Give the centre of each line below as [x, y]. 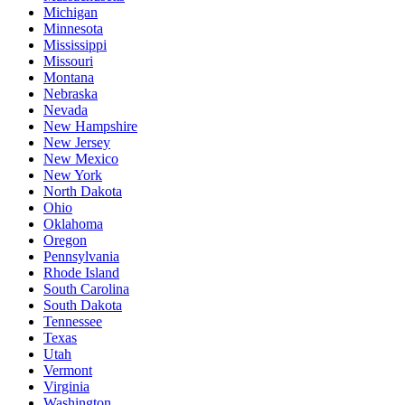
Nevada [66, 110]
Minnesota [73, 29]
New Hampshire [90, 127]
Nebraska [71, 94]
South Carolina [86, 289]
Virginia [66, 387]
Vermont [68, 371]
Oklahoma [73, 224]
